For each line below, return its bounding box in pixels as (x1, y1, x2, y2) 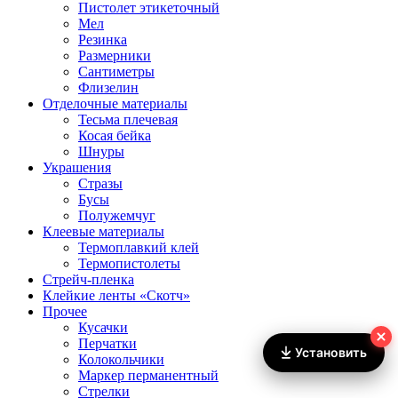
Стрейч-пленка (43, 271, 134, 287)
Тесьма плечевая (78, 111, 178, 127)
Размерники (78, 47, 151, 63)
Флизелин (78, 79, 139, 95)
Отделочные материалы (43, 95, 187, 111)
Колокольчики (78, 351, 164, 367)
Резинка (78, 31, 127, 47)
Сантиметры (78, 63, 155, 79)
